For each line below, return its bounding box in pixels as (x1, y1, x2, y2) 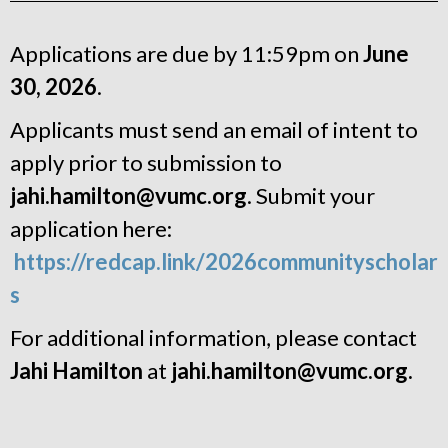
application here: (10, 215, 176, 242)
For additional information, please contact (10, 324, 417, 351)
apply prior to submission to (10, 149, 282, 176)
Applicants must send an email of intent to (10, 116, 418, 143)
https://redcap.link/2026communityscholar (14, 248, 438, 275)
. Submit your (247, 182, 375, 209)
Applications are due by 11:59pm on (10, 40, 363, 67)
